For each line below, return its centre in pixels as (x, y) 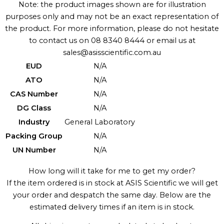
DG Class (34, 108)
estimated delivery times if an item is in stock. (112, 207)
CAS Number (34, 94)
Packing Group (34, 136)
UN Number (34, 150)
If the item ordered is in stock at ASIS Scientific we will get (112, 183)
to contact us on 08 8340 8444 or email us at (112, 41)
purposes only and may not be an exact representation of (112, 17)
